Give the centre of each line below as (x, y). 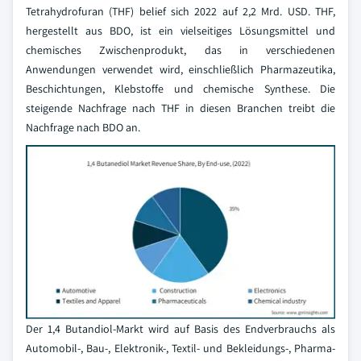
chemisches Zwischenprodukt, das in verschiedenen (180, 50)
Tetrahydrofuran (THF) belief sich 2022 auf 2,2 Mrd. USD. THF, (180, 11)
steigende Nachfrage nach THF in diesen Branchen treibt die (180, 108)
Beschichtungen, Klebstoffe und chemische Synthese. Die (180, 89)
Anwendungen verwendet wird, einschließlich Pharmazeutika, (180, 69)
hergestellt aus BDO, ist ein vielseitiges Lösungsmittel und (180, 31)
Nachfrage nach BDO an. (83, 127)
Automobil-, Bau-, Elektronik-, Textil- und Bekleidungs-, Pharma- (180, 348)
